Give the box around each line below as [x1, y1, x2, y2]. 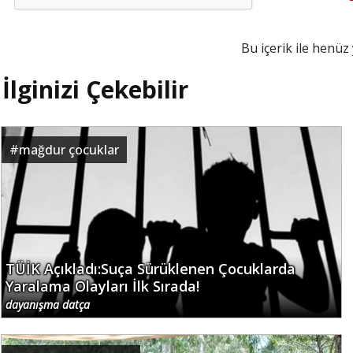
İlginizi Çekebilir [2, 73, 188, 106]
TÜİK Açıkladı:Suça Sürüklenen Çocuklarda [6, 259, 295, 279]
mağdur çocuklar [19, 141, 119, 159]
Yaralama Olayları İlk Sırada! [6, 277, 199, 296]
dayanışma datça [6, 297, 90, 313]
